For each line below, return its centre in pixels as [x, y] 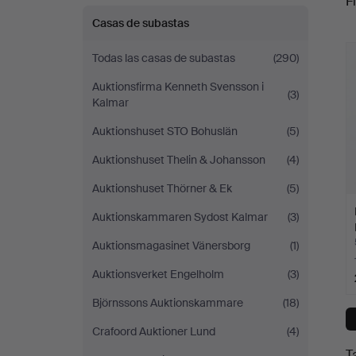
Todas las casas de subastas [164, 58]
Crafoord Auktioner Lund [154, 331]
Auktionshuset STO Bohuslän [165, 131]
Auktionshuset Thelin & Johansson [179, 160]
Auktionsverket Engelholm [158, 274]
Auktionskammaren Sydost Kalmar [180, 217]
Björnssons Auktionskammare [168, 303]
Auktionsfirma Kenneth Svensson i [178, 87]
